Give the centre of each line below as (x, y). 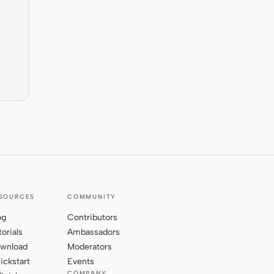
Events (81, 262)
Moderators (90, 247)
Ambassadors (94, 232)
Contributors (92, 218)
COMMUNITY (92, 197)
